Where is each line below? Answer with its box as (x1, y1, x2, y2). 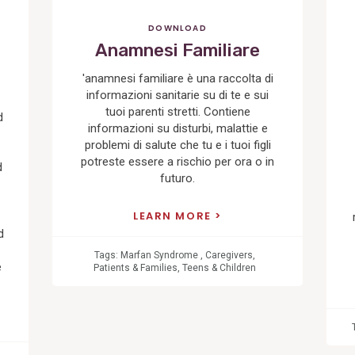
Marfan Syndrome (120, 249, 198, 261)
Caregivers (205, 249, 253, 261)
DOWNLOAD (148, 21, 207, 34)
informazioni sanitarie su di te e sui (86, 88, 269, 103)
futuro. (160, 171, 195, 186)
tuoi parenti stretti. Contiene (105, 105, 250, 120)
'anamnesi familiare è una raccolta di (82, 71, 273, 86)
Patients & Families (94, 261, 177, 273)
